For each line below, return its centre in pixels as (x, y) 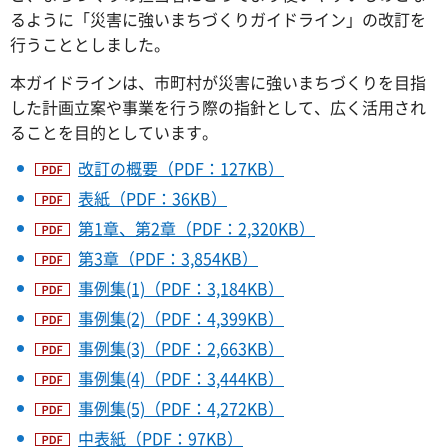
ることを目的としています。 (114, 131)
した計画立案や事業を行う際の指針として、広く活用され (218, 106)
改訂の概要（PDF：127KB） (181, 168)
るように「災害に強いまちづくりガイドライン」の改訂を (218, 18)
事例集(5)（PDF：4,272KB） (181, 408)
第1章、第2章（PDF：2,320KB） (196, 228)
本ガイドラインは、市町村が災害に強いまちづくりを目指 (218, 81)
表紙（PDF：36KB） (152, 198)
